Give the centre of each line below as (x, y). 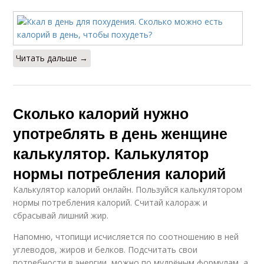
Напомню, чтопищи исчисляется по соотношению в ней (126, 237)
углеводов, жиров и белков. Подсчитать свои (105, 250)
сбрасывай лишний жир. (61, 215)
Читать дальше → (52, 58)
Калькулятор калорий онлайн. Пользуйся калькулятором (128, 189)
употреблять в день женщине (121, 133)
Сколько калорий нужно (101, 113)
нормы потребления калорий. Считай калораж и (110, 202)
